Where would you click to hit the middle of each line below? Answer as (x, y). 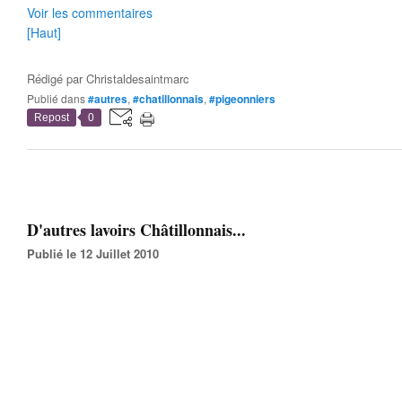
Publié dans (60, 98)
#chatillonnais (168, 99)
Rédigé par (57, 79)
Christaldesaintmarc (138, 79)
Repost (52, 118)
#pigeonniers (242, 99)
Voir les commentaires (90, 13)
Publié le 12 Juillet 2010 (97, 253)
